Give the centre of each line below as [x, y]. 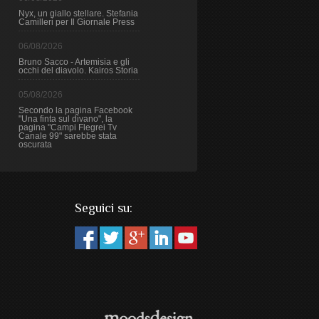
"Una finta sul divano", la [66, 119]
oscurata [35, 145]
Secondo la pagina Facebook [75, 110]
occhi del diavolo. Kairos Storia [78, 70]
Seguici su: [103, 208]
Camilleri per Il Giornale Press [77, 22]
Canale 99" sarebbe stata [68, 136]
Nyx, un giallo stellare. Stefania [78, 14]
